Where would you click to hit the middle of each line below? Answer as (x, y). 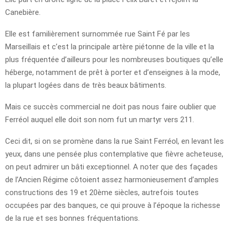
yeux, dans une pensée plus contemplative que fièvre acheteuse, (114, 154)
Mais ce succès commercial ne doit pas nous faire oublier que (111, 107)
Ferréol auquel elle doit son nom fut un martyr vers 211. (100, 120)
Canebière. (23, 13)
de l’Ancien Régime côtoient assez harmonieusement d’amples (112, 180)
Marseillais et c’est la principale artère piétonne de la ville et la (110, 47)
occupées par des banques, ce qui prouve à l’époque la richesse (113, 206)
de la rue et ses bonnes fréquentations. (72, 218)
